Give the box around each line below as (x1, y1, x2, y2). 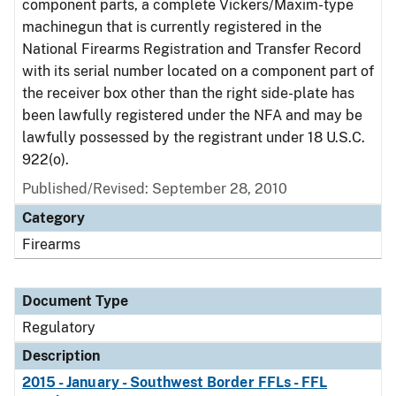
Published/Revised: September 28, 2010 (22, 180, 287, 197)
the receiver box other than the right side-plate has (22, 85, 354, 102)
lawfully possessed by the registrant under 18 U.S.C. (22, 129, 365, 146)
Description (22, 347, 100, 364)
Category (22, 209, 85, 226)
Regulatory (22, 319, 95, 336)
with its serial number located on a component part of (22, 63, 374, 80)
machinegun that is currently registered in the (22, 19, 322, 35)
